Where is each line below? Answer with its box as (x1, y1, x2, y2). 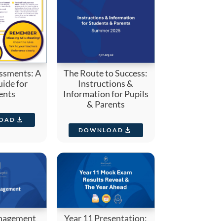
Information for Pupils (63, 88, 148, 100)
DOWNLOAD (78, 126, 123, 134)
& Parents (86, 99, 125, 110)
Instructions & (78, 78, 134, 89)
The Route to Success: (64, 68, 148, 79)
